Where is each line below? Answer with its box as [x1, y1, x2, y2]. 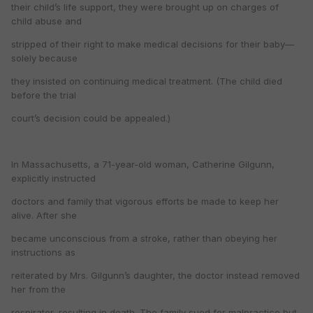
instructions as [11, 247, 75, 259]
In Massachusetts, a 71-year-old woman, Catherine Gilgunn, [11, 159, 275, 170]
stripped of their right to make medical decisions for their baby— [11, 38, 294, 50]
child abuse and [11, 15, 82, 27]
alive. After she [11, 210, 77, 221]
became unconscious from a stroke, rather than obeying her [11, 233, 277, 245]
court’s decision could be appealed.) [11, 112, 170, 124]
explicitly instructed [11, 173, 96, 184]
